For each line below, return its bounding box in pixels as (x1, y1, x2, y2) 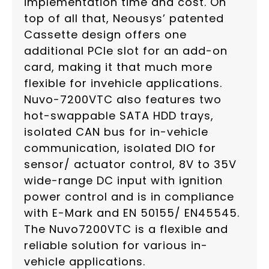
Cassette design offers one (24, 27, 187, 43)
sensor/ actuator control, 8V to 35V (24, 157, 237, 172)
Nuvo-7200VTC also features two (24, 92, 222, 107)
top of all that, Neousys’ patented (24, 11, 224, 26)
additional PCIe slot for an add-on (24, 43, 228, 59)
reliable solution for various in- (24, 238, 208, 253)
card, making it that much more (24, 59, 213, 75)
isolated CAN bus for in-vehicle (24, 124, 208, 140)
